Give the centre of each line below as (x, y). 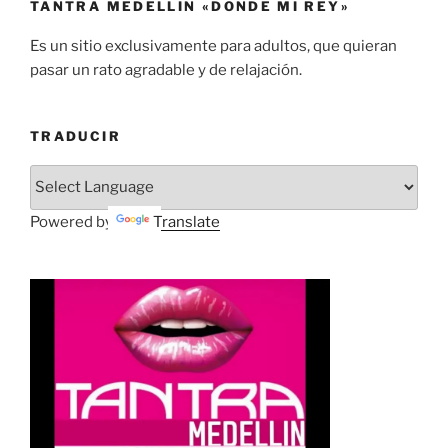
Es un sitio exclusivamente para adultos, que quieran (213, 46)
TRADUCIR (75, 136)
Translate (186, 221)
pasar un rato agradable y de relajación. (166, 70)
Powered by (73, 221)
